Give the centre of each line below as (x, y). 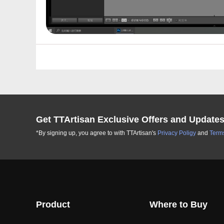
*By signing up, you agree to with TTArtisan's (97, 133)
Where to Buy (178, 205)
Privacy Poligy (177, 133)
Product (53, 205)
